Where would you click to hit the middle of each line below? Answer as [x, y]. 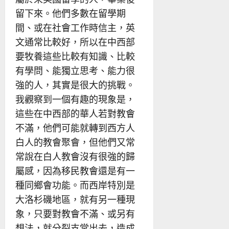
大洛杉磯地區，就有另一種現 [75, 199]
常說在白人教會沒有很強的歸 [75, 156]
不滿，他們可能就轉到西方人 [75, 128]
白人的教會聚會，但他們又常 [75, 142]
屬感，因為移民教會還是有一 [75, 170]
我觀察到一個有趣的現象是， [75, 99]
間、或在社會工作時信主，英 [75, 27]
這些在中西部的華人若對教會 [75, 113]
